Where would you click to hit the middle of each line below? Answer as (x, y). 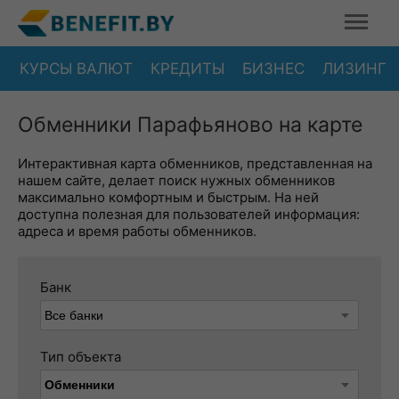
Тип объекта (81, 357)
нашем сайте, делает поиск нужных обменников (176, 180)
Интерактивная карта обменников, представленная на (195, 163)
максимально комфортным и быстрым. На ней (168, 197)
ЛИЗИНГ (354, 68)
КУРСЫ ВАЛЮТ (76, 68)
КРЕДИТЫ (187, 68)
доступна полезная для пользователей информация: (189, 214)
